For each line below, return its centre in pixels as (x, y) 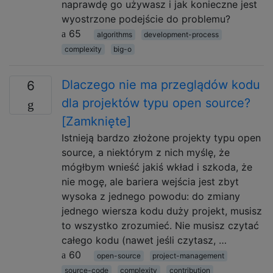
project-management (189, 256)
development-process (182, 34)
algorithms (114, 34)
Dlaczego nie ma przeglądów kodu (161, 85)
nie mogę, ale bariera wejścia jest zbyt (150, 182)
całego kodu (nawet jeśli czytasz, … (144, 240)
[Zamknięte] (96, 121)
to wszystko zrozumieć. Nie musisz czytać (160, 225)
